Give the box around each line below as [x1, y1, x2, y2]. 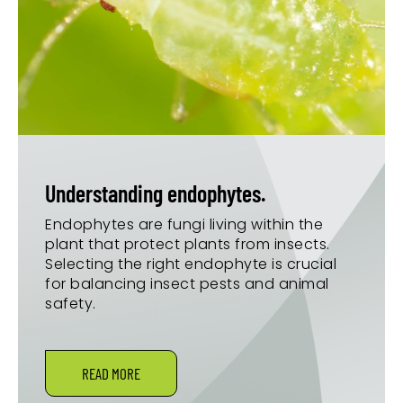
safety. [45, 293, 96, 315]
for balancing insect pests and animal [45, 273, 329, 295]
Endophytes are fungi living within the [45, 214, 323, 236]
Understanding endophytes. [45, 179, 265, 208]
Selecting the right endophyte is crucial [45, 254, 336, 275]
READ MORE [82, 364, 140, 383]
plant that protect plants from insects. [45, 234, 330, 255]
